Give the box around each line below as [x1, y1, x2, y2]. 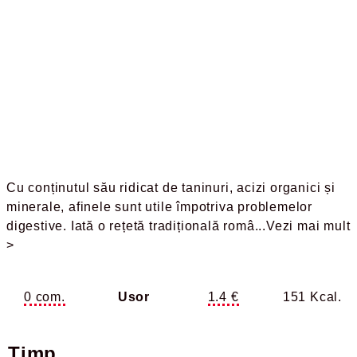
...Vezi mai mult [254, 219, 351, 233]
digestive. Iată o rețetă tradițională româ [6, 219, 255, 233]
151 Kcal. [282, 290, 343, 304]
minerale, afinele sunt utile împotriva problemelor [6, 200, 312, 214]
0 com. [24, 290, 65, 304]
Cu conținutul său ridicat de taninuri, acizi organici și [6, 181, 335, 194]
